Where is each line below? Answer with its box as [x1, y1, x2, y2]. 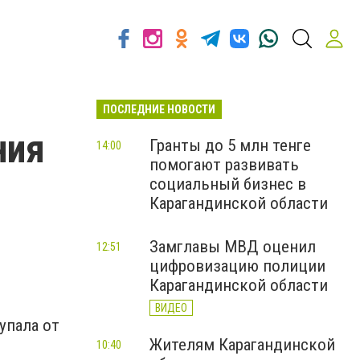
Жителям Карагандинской [149, 335, 335, 354]
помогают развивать [149, 155, 299, 174]
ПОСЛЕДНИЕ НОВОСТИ [103, 103, 215, 116]
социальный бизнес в [149, 174, 306, 194]
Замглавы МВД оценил [149, 237, 316, 256]
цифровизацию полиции [149, 256, 325, 276]
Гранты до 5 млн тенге [149, 136, 311, 155]
